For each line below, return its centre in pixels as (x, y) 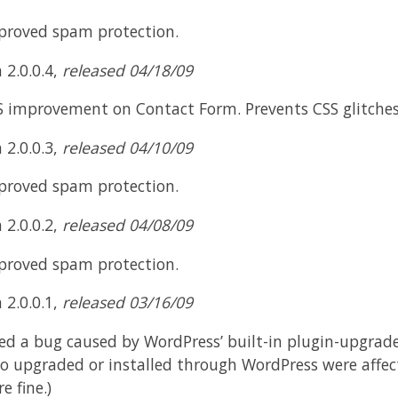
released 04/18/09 (127, 70)
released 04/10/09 (127, 147)
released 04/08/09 (127, 224)
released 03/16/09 (127, 302)
